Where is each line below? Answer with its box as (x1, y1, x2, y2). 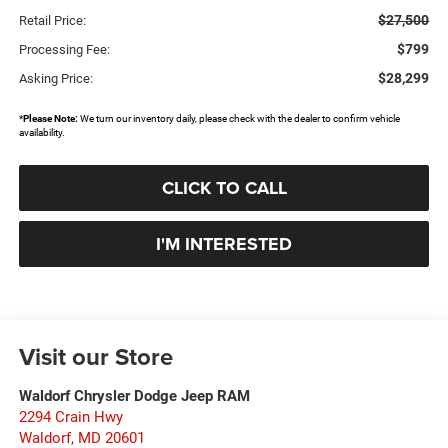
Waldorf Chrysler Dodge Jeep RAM (18, 387, 250, 406)
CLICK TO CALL (161, 175, 287, 202)
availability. (18, 126, 65, 140)
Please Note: (22, 112, 78, 126)
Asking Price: (18, 71, 93, 87)
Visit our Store (18, 339, 173, 375)
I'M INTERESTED (156, 231, 292, 258)
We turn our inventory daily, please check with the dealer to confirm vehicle (77, 112, 400, 126)
